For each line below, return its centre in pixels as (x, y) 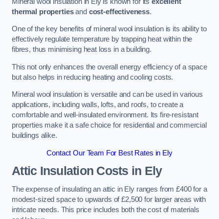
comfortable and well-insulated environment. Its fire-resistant (105, 115)
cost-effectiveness (119, 11)
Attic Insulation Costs (70, 171)
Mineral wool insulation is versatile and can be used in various (107, 95)
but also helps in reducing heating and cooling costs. (93, 77)
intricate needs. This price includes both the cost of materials (106, 209)
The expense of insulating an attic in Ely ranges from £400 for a (109, 189)
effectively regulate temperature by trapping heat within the (102, 39)
